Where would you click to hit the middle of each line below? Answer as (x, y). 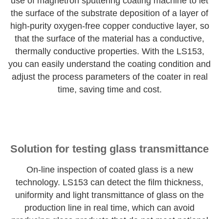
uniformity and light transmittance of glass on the (109, 195)
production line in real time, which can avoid (109, 208)
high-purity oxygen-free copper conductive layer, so (109, 26)
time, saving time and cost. (109, 89)
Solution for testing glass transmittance (109, 149)
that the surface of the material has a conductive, (109, 38)
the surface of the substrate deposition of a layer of (109, 13)
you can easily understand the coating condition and (109, 64)
